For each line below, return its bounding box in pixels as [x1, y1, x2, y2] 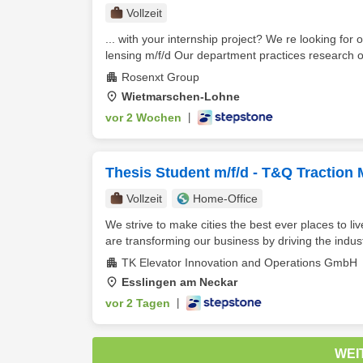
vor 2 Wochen [105, 111, 181, 124]
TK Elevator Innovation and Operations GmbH [122, 256, 357, 269]
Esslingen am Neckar [122, 275, 237, 288]
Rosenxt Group [122, 70, 199, 83]
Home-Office [193, 192, 258, 205]
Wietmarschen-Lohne [122, 90, 240, 103]
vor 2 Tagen [105, 297, 170, 310]
